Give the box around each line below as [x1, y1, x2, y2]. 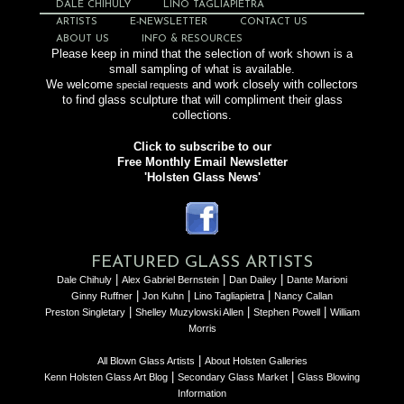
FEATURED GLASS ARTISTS [91, 253, 313, 271]
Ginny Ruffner [71, 289, 133, 301]
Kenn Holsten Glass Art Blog [44, 371, 168, 382]
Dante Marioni [287, 273, 347, 285]
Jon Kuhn [142, 289, 184, 301]
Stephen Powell [252, 306, 320, 317]
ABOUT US [56, 32, 109, 44]
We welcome [46, 78, 116, 91]
